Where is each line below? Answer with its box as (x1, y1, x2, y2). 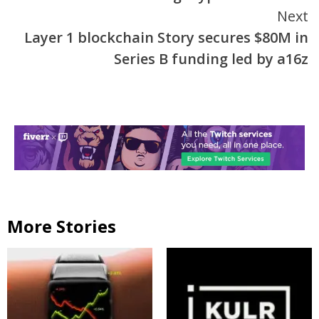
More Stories (7, 214, 116, 239)
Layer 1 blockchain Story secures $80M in (24, 27, 308, 47)
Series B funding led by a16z (114, 48, 308, 68)
